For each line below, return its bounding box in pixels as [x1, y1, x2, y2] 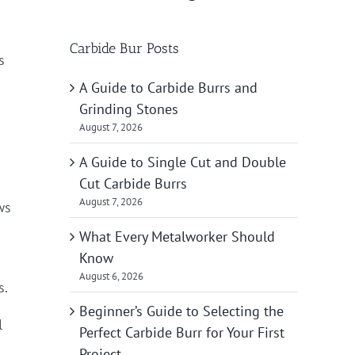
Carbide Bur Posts [70, 39, 179, 57]
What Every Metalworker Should [79, 227, 275, 246]
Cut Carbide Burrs [79, 174, 187, 193]
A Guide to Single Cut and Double [79, 152, 286, 171]
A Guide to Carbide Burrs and [79, 78, 258, 97]
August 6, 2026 [79, 269, 143, 283]
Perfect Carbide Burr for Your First [79, 323, 284, 342]
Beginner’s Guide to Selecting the [79, 301, 284, 320]
